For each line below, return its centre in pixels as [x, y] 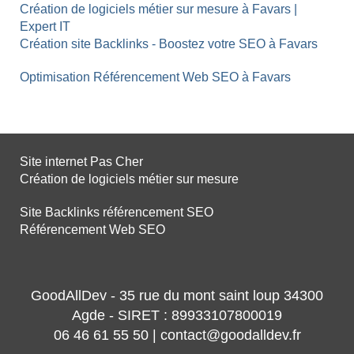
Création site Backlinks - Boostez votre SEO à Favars [169, 44]
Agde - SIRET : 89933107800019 [177, 315]
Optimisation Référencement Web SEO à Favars [155, 77]
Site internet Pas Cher [81, 162]
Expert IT [45, 26]
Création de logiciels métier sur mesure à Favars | [158, 9]
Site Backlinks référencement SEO [117, 212]
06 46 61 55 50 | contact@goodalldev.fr [177, 335]
